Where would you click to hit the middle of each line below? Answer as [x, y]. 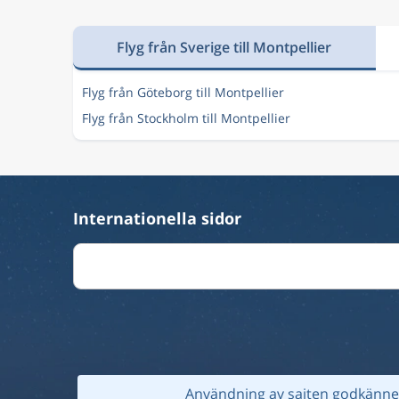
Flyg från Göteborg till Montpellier [183, 92]
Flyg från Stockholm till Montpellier [186, 118]
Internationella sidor [157, 218]
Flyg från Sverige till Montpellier [224, 47]
